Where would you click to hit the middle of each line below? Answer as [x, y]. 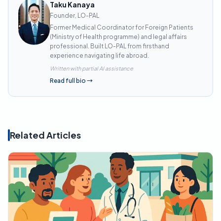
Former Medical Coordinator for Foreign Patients [122, 27]
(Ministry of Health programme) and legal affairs [118, 37]
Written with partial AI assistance [92, 68]
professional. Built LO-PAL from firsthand [110, 46]
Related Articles [45, 135]
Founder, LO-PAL [74, 15]
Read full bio [68, 80]
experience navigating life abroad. [99, 55]
